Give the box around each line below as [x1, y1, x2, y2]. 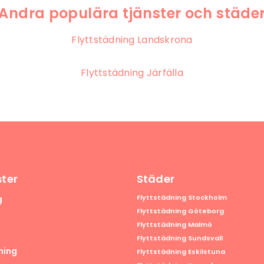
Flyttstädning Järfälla [81, 66, 183, 80]
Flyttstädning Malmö [136, 220, 212, 230]
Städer [136, 171, 175, 187]
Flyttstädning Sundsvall [136, 233, 223, 243]
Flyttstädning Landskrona [71, 33, 193, 47]
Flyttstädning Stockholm [136, 193, 227, 203]
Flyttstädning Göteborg [136, 206, 224, 216]
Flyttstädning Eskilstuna [136, 247, 225, 257]
